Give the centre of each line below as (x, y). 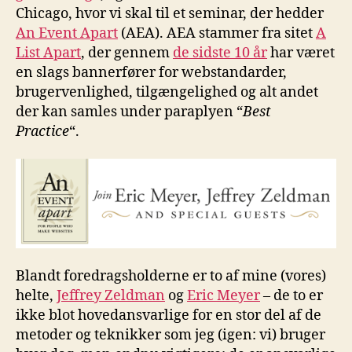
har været (301, 53)
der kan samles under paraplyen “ (129, 112)
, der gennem (127, 53)
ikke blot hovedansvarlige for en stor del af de (169, 315)
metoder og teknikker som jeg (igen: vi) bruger (170, 335)
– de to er (291, 295)
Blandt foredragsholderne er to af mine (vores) (171, 276)
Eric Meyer (224, 295)
